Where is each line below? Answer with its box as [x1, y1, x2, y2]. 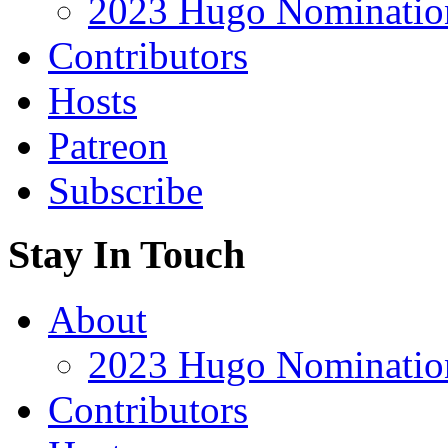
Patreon [48, 123, 168, 167]
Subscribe [48, 168, 203, 212]
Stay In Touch [8, 232, 245, 278]
